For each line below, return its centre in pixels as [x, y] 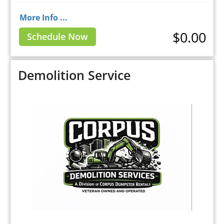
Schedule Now [57, 36]
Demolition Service [74, 75]
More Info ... [43, 17]
